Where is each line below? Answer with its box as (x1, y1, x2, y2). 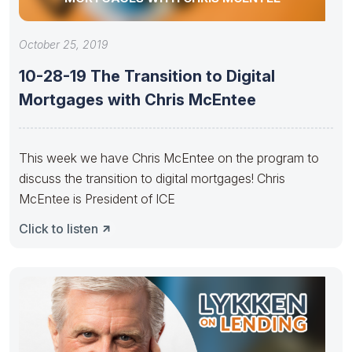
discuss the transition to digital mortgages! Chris (19, 170, 285, 186)
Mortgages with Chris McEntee (19, 90, 256, 109)
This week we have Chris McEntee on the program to (19, 149, 319, 166)
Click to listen (19, 220, 98, 236)
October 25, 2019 (19, 37, 108, 51)
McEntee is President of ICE (19, 190, 175, 207)
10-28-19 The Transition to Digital (19, 66, 275, 86)
